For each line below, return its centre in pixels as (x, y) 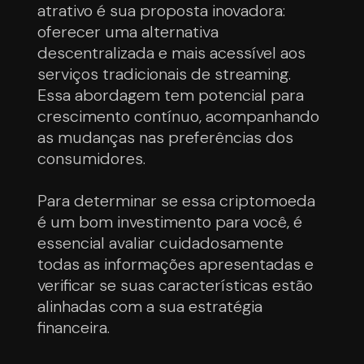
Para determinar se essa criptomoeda (177, 200)
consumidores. (92, 158)
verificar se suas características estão (175, 285)
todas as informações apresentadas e (176, 264)
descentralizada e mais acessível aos (172, 52)
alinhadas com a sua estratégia (150, 306)
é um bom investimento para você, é (170, 221)
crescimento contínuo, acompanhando (179, 116)
